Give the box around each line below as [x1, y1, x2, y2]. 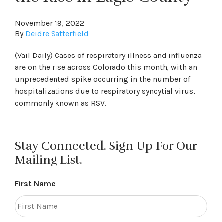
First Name [15, 179, 55, 188]
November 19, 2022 [15, 18, 84, 28]
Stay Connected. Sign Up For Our [15, 138, 197, 153]
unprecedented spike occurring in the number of [15, 74, 190, 84]
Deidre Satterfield [25, 29, 89, 38]
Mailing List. [15, 152, 82, 167]
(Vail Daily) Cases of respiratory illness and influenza [15, 51, 202, 60]
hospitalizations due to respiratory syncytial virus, [15, 86, 195, 96]
